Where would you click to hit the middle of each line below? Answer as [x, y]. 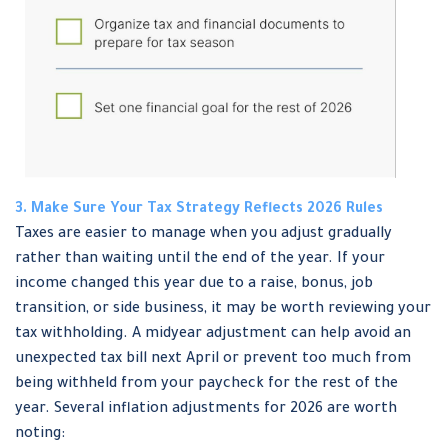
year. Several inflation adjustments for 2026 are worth [206, 410]
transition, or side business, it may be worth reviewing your [223, 310]
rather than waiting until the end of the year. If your [200, 260]
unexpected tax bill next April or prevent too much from [213, 360]
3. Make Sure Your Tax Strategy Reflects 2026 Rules [199, 210]
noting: [40, 435]
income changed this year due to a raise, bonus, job [194, 285]
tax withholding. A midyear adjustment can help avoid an [213, 335]
